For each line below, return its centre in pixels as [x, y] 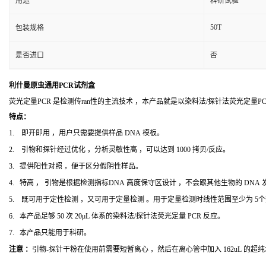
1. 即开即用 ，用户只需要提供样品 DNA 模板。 [86, 133]
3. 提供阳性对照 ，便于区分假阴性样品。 [76, 166]
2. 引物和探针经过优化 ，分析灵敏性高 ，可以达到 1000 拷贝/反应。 [119, 150]
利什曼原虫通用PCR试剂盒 [52, 85]
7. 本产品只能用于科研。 [50, 233]
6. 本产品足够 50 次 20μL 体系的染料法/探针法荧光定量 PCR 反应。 [117, 216]
